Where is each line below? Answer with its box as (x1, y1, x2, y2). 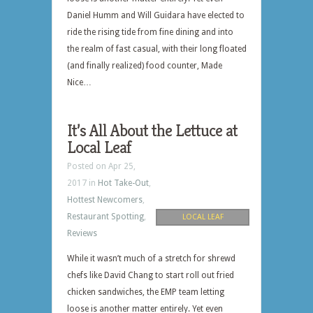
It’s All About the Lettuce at (67, 120, 238, 141)
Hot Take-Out (98, 178, 149, 188)
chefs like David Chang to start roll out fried (67, 270, 234, 280)
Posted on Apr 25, (67, 161, 136, 171)
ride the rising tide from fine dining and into (67, 27, 233, 37)
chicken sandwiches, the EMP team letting (67, 287, 224, 297)
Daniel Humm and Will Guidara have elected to (67, 10, 245, 20)
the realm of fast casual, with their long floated (67, 44, 247, 54)
